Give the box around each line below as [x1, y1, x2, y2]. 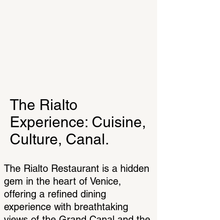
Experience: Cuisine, [10, 113, 146, 131]
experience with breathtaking [4, 201, 128, 213]
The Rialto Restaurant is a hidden [4, 163, 149, 174]
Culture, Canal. [10, 131, 109, 148]
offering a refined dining [4, 188, 106, 200]
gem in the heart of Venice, [4, 175, 121, 187]
